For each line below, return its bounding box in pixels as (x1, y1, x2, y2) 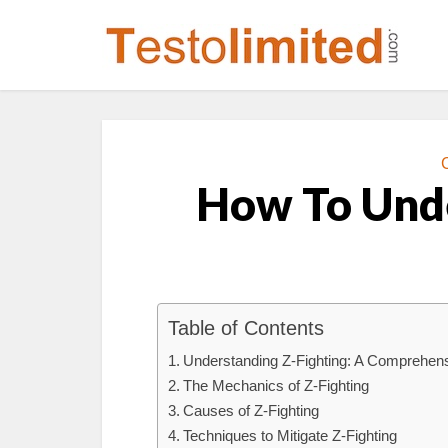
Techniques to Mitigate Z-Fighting (183, 427, 398, 444)
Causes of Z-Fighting (183, 402, 320, 419)
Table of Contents (168, 317, 324, 340)
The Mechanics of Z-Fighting (183, 377, 370, 394)
